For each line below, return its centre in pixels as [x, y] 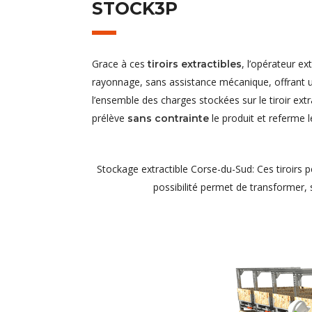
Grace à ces [120, 63]
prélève [110, 118]
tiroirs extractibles [195, 64]
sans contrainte [168, 118]
